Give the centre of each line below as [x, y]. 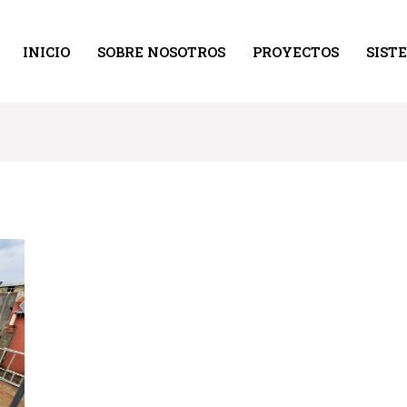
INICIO [46, 51]
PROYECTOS [296, 51]
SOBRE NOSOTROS [161, 51]
